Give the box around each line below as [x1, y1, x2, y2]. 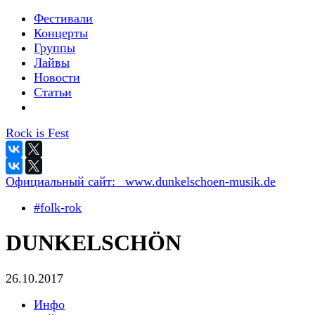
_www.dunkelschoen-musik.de [119, 174, 276, 188]
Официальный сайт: [6, 174, 119, 188]
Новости [34, 70, 80, 84]
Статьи [34, 85, 72, 99]
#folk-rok [34, 200, 82, 214]
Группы [34, 41, 75, 55]
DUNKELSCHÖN [6, 230, 181, 256]
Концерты [34, 26, 88, 40]
